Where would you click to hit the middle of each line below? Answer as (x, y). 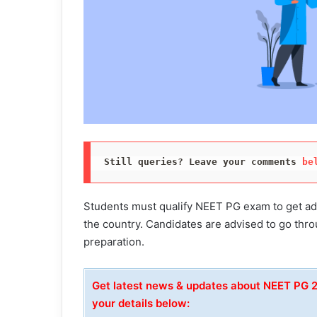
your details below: (141, 303)
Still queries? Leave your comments (203, 162)
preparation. (114, 242)
